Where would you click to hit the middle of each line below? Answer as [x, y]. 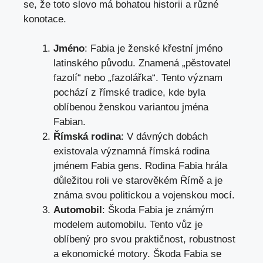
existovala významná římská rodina [131, 151]
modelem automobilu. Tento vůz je [128, 225]
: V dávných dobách [164, 137]
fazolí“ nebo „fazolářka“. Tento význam [138, 78]
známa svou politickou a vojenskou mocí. [144, 195]
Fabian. [70, 122]
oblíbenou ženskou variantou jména [131, 107]
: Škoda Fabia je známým [158, 210]
